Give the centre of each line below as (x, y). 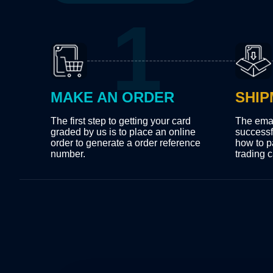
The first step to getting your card (121, 121)
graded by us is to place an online (123, 132)
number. (68, 154)
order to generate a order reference (126, 143)
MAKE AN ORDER (113, 97)
